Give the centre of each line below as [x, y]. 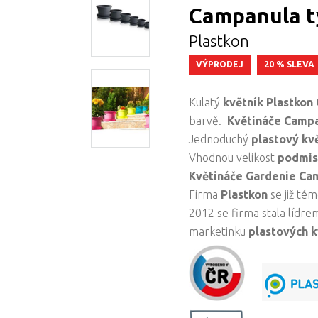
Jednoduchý [220, 139]
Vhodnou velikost [234, 158]
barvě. [208, 121]
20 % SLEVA [290, 64]
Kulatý [206, 102]
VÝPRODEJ [220, 64]
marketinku [219, 231]
